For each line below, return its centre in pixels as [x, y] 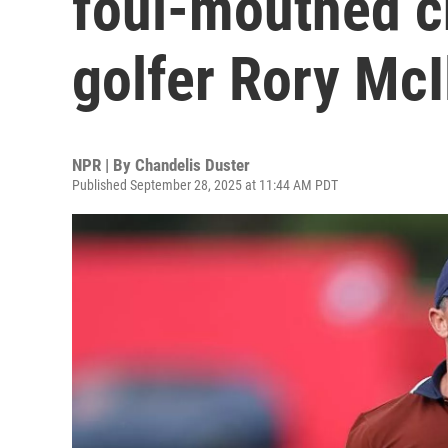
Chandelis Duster [192, 165]
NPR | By [103, 165]
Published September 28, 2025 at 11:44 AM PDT [205, 185]
